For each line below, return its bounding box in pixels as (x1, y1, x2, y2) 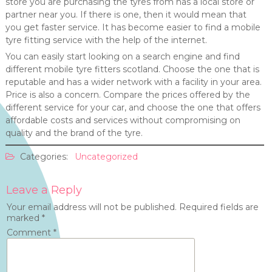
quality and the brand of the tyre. (5, 127, 143, 138)
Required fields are (178, 202, 259, 212)
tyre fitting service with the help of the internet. (5, 35, 207, 46)
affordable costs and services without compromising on (5, 115, 240, 126)
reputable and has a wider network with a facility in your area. (5, 76, 262, 87)
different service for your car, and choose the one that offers (5, 102, 260, 113)
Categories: (17, 151, 70, 162)
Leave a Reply (5, 183, 82, 197)
